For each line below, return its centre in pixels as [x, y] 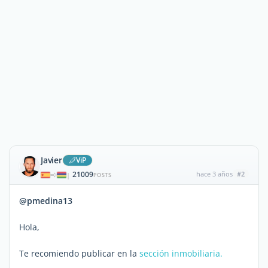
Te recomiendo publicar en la [78, 253]
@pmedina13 [46, 201]
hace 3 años [214, 174]
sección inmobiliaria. [180, 253]
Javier [51, 160]
